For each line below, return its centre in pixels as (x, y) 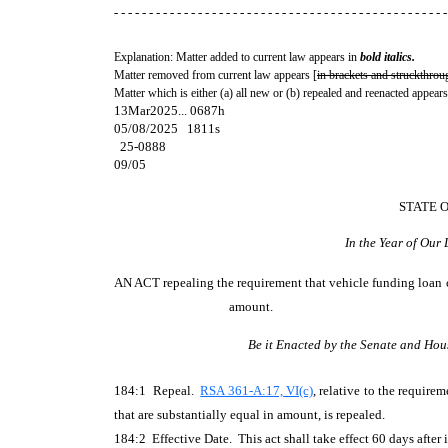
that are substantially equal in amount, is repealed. (249, 414)
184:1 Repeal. (157, 390)
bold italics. (387, 57)
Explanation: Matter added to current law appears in (237, 57)
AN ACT (137, 282)
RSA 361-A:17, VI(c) (256, 390)
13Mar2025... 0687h (169, 110)
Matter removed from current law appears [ (215, 75)
